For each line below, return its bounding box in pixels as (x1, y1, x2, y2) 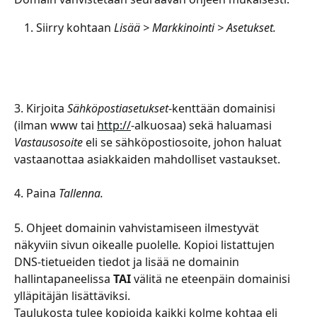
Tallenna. (59, 185, 106, 202)
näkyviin (14, 237, 58, 253)
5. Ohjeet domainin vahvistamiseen (14, 220, 202, 236)
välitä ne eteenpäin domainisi (131, 271, 293, 287)
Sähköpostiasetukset (67, 100, 168, 116)
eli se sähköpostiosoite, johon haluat (83, 134, 284, 150)
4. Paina (14, 185, 59, 202)
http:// (97, 117, 131, 133)
